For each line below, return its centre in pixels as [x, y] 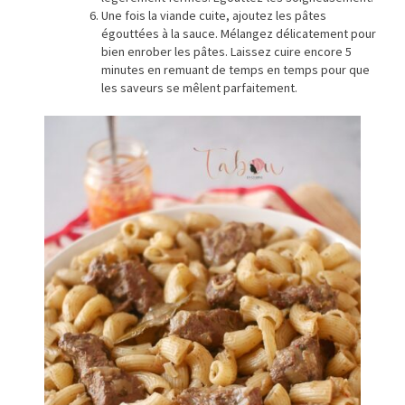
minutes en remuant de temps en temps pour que [235, 70]
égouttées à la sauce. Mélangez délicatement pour [239, 34]
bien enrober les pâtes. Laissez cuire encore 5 [226, 52]
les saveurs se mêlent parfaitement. [199, 88]
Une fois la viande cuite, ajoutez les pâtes [214, 16]
